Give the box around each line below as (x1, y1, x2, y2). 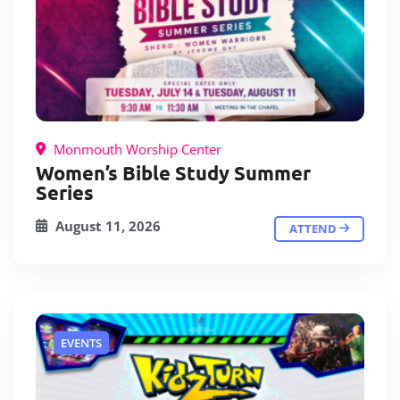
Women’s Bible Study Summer (36, 161, 311, 186)
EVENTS (61, 334, 102, 351)
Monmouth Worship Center (50, 140, 221, 159)
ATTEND (289, 220, 339, 237)
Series (36, 180, 94, 205)
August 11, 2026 (52, 216, 161, 235)
